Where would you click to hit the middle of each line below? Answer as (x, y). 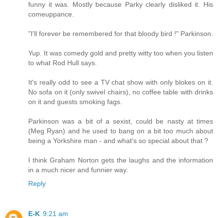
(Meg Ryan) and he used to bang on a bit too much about (121, 131)
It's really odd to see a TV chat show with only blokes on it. (121, 82)
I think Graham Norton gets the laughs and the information (121, 160)
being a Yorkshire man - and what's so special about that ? (118, 140)
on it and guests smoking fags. (75, 101)
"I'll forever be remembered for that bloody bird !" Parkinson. (121, 33)
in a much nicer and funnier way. (78, 170)
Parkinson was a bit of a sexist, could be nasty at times (121, 121)
